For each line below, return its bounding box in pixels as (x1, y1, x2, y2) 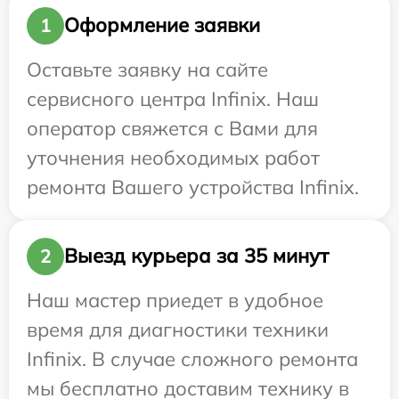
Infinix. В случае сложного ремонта (27, 346, 358, 371)
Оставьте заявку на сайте (27, 56, 268, 82)
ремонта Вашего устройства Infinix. (27, 174, 359, 199)
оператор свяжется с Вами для (27, 115, 318, 141)
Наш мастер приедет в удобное (27, 287, 323, 313)
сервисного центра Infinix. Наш (27, 85, 319, 111)
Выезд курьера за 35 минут (64, 243, 329, 269)
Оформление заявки (64, 12, 260, 38)
